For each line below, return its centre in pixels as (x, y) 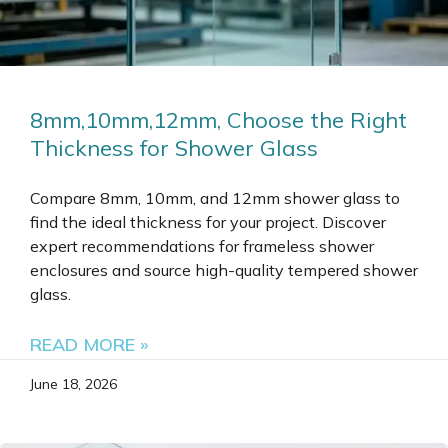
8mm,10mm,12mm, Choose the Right (218, 120)
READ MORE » (89, 345)
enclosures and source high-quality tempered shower (224, 270)
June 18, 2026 (73, 384)
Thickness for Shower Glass (174, 148)
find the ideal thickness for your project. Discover (208, 222)
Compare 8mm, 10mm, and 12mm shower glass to (215, 198)
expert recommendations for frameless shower (202, 246)
